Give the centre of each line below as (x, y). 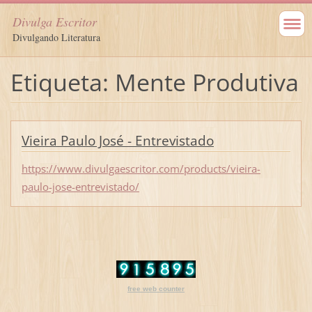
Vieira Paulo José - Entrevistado (117, 140)
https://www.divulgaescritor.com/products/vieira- (141, 168)
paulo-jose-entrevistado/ (80, 186)
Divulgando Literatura (56, 37)
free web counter (156, 289)
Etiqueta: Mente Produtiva (154, 82)
